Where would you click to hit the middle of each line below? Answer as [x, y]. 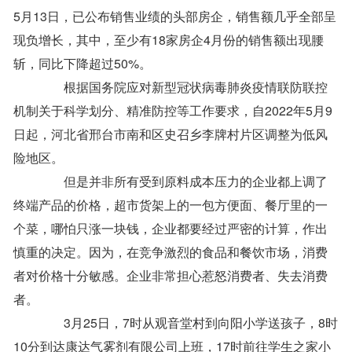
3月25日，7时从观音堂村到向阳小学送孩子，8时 [188, 323]
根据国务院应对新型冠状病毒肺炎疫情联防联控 [183, 87]
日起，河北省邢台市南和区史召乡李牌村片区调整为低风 [170, 134]
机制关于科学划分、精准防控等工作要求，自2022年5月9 [173, 111]
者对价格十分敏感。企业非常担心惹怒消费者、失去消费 [170, 276]
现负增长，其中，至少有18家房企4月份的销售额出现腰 [169, 40]
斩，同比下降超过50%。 [82, 64]
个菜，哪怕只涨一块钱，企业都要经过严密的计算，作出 [170, 229]
